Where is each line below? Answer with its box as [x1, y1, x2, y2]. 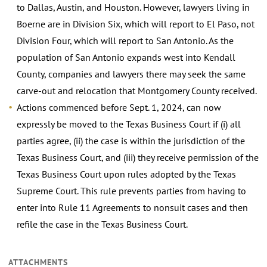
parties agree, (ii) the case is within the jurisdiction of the [17, 134, 245, 147]
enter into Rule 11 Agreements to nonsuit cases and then [17, 201, 248, 213]
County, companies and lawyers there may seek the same [17, 67, 246, 80]
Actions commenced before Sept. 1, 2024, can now [17, 101, 221, 113]
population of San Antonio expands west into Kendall [17, 51, 235, 63]
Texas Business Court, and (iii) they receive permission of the [17, 151, 259, 163]
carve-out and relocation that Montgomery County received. [17, 84, 257, 97]
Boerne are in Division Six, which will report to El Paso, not [17, 17, 254, 30]
